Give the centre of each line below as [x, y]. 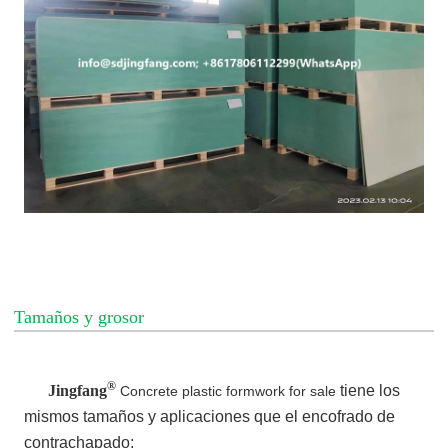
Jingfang [66, 391]
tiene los [368, 391]
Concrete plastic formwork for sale [228, 391]
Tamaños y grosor [79, 317]
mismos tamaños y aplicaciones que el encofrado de [210, 417]
